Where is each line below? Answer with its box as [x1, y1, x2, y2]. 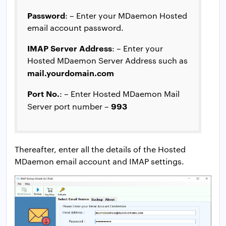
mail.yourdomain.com [27, 67, 114, 78]
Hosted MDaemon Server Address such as [27, 54, 188, 66]
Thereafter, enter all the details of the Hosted [15, 143, 186, 154]
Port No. [27, 87, 60, 99]
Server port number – [27, 100, 111, 111]
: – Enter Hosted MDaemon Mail [60, 88, 180, 99]
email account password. [27, 22, 124, 33]
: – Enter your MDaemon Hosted [65, 10, 187, 21]
